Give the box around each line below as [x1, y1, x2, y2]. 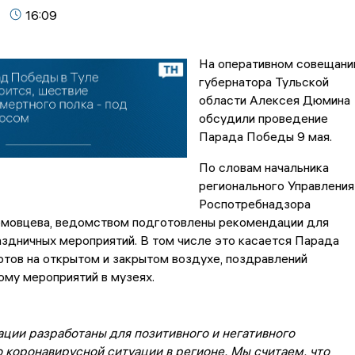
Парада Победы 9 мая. [198, 128, 332, 145]
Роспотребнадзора [198, 196, 311, 212]
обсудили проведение [198, 110, 328, 127]
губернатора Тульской [198, 74, 329, 90]
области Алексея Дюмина [198, 92, 350, 109]
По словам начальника [198, 159, 329, 176]
